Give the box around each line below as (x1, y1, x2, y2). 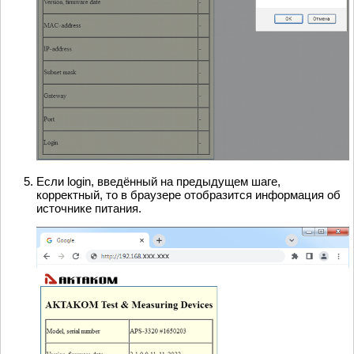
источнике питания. (36, 201, 141, 216)
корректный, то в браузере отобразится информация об (36, 188, 341, 202)
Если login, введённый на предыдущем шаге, (36, 175, 281, 189)
